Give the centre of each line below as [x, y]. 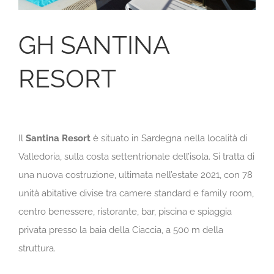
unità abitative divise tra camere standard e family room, [136, 194]
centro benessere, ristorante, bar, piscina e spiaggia [125, 212]
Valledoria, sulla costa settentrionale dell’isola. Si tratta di [136, 157]
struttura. [37, 249]
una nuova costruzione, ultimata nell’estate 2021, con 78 [135, 175]
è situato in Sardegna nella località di [170, 139]
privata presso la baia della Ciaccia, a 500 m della [121, 230]
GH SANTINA [94, 45]
